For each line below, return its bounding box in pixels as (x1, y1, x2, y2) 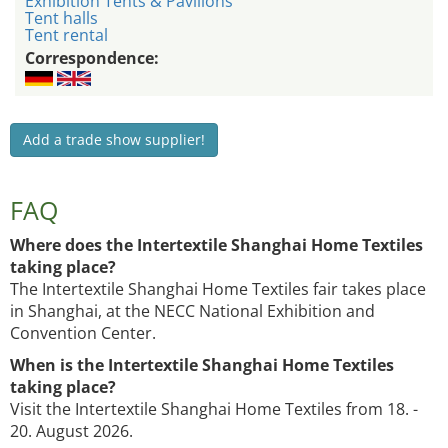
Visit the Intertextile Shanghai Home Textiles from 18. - (10, 398, 418, 421)
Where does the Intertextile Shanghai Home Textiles (10, 234, 423, 257)
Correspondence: (25, 47, 159, 70)
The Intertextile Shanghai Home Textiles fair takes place (10, 278, 426, 301)
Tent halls (25, 7, 98, 30)
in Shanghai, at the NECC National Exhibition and (10, 300, 375, 323)
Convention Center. (10, 322, 156, 345)
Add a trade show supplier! (23, 130, 205, 150)
